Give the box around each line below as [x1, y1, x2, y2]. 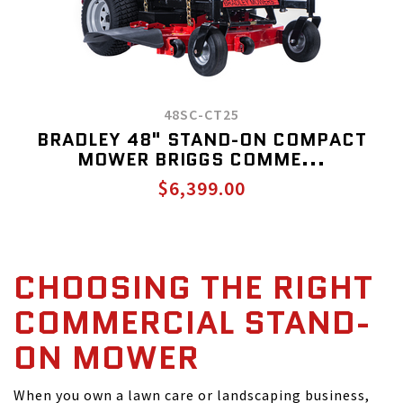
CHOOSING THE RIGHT [13, 264, 373, 311]
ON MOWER [13, 335, 200, 381]
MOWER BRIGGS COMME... [77, 147, 326, 173]
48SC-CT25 [164, 105, 239, 124]
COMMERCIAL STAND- [13, 300, 371, 346]
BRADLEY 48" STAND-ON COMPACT [36, 127, 367, 153]
